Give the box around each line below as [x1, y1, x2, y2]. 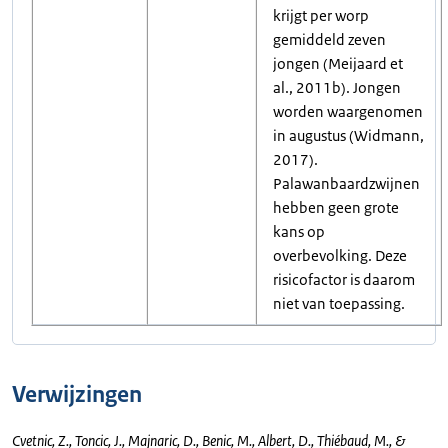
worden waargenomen [273, 102, 423, 121]
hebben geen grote [273, 198, 399, 217]
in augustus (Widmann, [273, 126, 424, 145]
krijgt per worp [273, 6, 369, 25]
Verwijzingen [12, 380, 142, 409]
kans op [273, 222, 325, 241]
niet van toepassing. [273, 294, 405, 313]
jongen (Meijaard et [273, 54, 403, 73]
